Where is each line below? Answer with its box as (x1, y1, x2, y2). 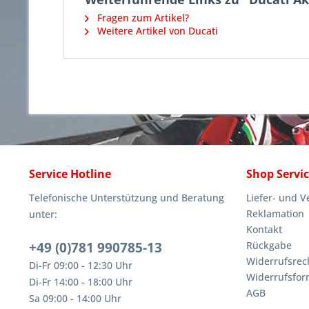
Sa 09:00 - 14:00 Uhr (29, 291, 121, 305)
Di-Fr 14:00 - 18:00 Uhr (29, 275, 132, 288)
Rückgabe (246, 238, 292, 252)
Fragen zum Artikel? (94, 10, 189, 24)
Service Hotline (29, 166, 111, 181)
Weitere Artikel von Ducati (94, 23, 218, 37)
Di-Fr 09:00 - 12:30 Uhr (29, 258, 132, 272)
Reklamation (246, 206, 304, 220)
